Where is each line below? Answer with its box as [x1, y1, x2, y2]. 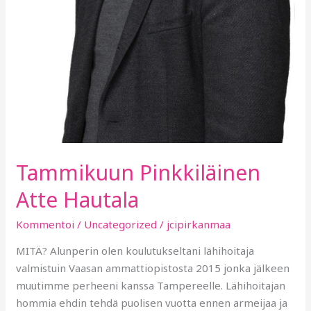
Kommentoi [16, 217, 75, 231]
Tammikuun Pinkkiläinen [16, 158, 261, 187]
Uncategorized [84, 217, 158, 231]
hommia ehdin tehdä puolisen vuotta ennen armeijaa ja [16, 295, 288, 310]
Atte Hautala [16, 185, 140, 214]
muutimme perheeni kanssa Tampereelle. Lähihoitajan [16, 278, 286, 292]
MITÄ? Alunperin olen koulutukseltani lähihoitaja [16, 243, 255, 258]
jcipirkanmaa [167, 217, 231, 231]
